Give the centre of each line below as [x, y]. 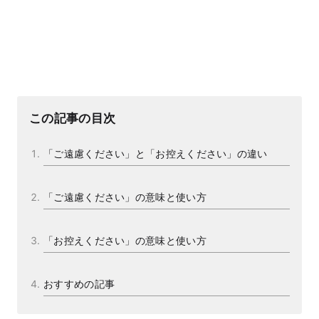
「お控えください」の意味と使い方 [125, 240]
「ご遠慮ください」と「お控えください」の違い [156, 153]
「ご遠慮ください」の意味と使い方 [125, 197]
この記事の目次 [73, 118]
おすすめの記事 [79, 284]
